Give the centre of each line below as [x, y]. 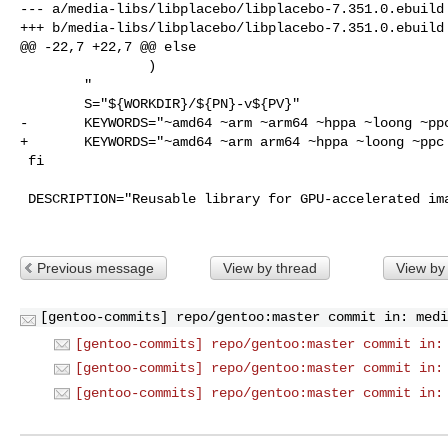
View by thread [269, 267]
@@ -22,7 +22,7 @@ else [108, 46]
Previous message [95, 267]
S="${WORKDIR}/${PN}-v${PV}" [52, 103]
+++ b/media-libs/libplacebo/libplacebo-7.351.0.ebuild [232, 27]
